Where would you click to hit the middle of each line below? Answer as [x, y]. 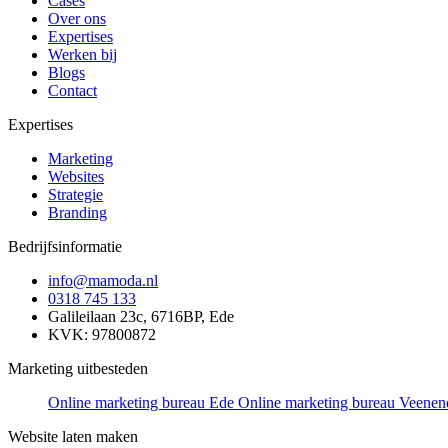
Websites [76, 176]
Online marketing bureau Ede [143, 402]
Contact [72, 90]
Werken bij [82, 54]
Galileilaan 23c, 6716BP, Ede [141, 316]
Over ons [77, 18]
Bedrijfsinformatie [65, 246]
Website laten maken [73, 436]
